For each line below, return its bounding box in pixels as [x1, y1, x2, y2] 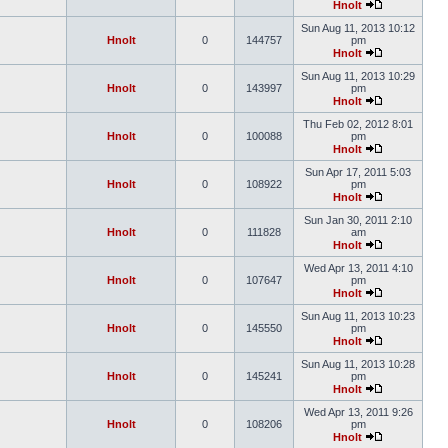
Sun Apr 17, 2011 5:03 [305, 166, 411, 178]
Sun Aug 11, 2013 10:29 [301, 70, 415, 82]
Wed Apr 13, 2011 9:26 [303, 406, 413, 418]
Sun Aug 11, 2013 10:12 [301, 22, 415, 34]
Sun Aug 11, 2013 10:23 [301, 310, 415, 322]
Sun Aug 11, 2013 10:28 [301, 358, 415, 370]
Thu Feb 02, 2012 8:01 [303, 118, 413, 130]
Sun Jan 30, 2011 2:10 [304, 214, 412, 226]
